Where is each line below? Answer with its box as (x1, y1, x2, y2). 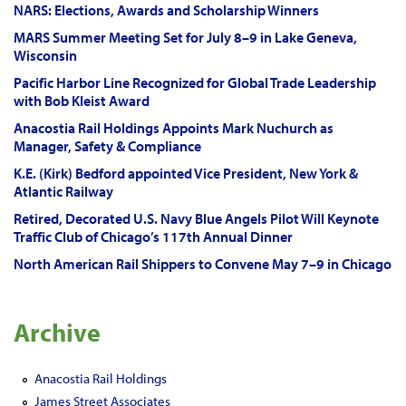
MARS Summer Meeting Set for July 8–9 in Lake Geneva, (14, 28, 357, 46)
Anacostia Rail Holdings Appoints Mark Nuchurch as (14, 119, 333, 137)
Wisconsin (14, 46, 77, 64)
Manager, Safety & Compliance (14, 137, 201, 155)
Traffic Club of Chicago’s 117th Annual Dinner (14, 227, 293, 246)
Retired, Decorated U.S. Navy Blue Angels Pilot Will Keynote (14, 209, 379, 227)
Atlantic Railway (14, 182, 113, 200)
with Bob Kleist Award (14, 92, 150, 110)
